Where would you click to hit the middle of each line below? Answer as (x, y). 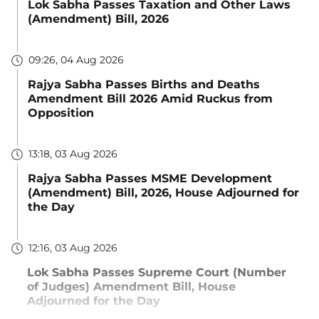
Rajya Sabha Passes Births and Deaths (144, 84)
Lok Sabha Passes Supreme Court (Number (157, 272)
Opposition (61, 113)
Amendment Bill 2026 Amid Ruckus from (150, 98)
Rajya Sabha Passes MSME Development (150, 178)
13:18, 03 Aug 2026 (73, 154)
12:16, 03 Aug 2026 (73, 248)
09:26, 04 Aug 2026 (76, 60)
